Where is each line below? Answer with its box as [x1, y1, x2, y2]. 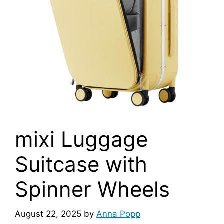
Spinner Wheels [15, 176, 170, 202]
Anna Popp [96, 208, 140, 219]
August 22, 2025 [15, 208, 81, 219]
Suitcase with [15, 151, 147, 177]
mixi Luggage [15, 126, 148, 152]
